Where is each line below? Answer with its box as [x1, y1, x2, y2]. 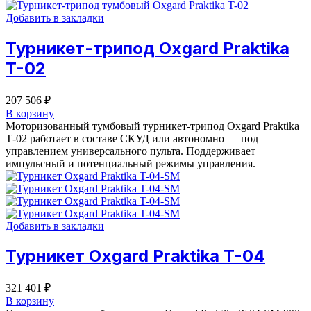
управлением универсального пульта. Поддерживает [6, 144, 255, 157]
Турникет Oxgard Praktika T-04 [6, 246, 265, 267]
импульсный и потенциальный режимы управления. [6, 157, 255, 169]
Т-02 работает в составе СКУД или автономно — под [6, 132, 258, 144]
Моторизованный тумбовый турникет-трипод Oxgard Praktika [6, 119, 299, 132]
